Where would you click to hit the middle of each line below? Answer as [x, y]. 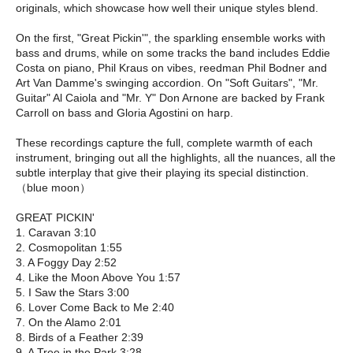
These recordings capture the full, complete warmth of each [164, 142]
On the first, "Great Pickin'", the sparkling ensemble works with [171, 37]
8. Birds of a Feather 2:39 [80, 337]
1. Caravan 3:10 [56, 232]
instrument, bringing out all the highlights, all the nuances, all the [176, 157]
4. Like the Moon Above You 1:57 [98, 277]
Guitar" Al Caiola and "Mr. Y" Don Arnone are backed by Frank [170, 97]
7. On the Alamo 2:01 [69, 322]
